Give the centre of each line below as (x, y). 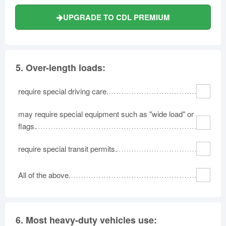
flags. (27, 126)
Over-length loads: (66, 67)
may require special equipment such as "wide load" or (106, 114)
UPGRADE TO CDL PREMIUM (116, 17)
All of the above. (44, 175)
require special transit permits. (68, 148)
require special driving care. (63, 91)
